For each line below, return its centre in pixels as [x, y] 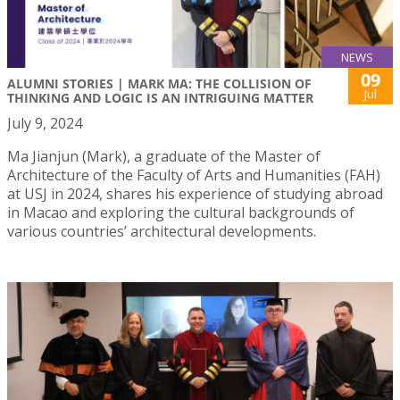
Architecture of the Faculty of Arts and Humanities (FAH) [194, 175]
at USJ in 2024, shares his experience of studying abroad [195, 194]
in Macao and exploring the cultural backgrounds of [181, 213]
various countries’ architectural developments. [162, 232]
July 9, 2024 [45, 124]
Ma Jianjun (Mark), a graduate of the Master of [164, 157]
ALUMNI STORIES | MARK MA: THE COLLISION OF [159, 84]
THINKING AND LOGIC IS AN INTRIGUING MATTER [160, 98]
